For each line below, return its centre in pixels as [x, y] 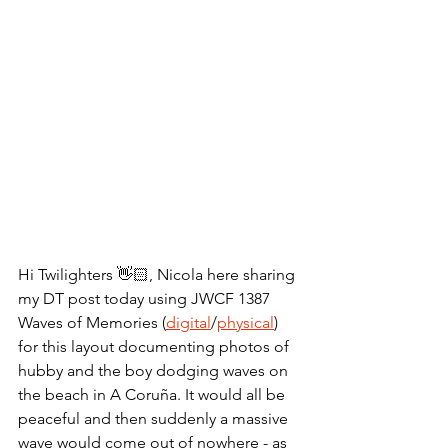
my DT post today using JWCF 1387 [146, 299]
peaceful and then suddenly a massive [155, 419]
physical [245, 323]
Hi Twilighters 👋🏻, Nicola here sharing [158, 275]
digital [188, 323]
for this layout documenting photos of [155, 347]
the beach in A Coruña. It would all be [153, 395]
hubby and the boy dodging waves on [155, 371]
